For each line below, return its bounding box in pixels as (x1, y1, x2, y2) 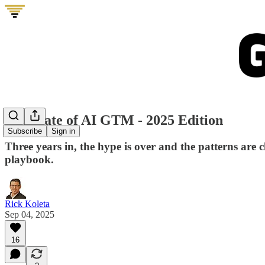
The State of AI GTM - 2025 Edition (5, 112, 223, 128)
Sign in (51, 127, 75, 136)
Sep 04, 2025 (5, 209, 54, 219)
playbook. (5, 153, 54, 166)
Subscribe (8, 127, 42, 136)
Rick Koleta (5, 198, 50, 209)
